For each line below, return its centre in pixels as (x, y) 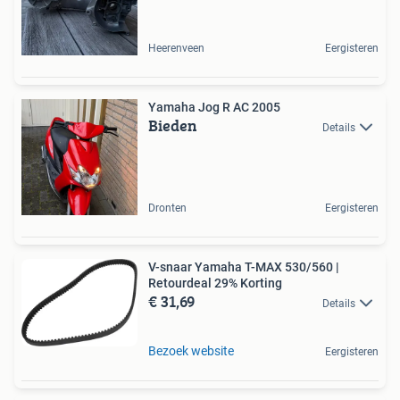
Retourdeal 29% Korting (215, 283)
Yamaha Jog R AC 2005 (214, 107)
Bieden (173, 125)
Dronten (167, 208)
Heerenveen (176, 48)
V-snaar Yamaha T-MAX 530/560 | (244, 267)
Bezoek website (191, 351)
